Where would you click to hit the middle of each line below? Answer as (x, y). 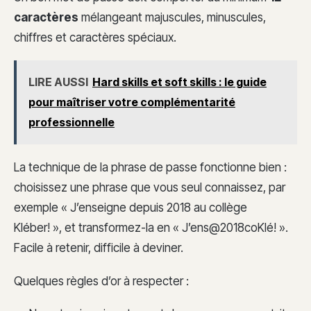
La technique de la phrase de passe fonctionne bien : (150, 167)
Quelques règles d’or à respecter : (101, 281)
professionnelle (72, 123)
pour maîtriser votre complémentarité (132, 102)
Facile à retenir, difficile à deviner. (99, 247)
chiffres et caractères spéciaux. (95, 37)
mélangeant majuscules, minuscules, (172, 17)
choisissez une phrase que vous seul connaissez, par (150, 187)
